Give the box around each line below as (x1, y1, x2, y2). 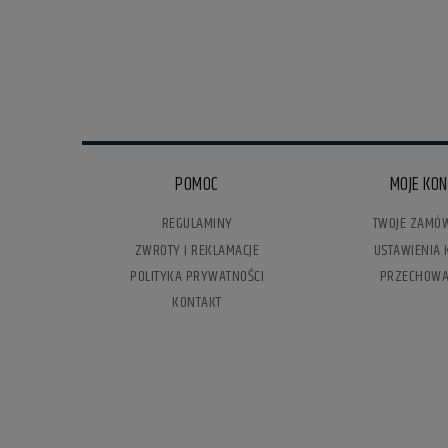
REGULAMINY (161, 211, 233, 237)
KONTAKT (172, 290, 222, 316)
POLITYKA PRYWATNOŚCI (130, 263, 264, 289)
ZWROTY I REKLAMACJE (134, 237, 260, 263)
